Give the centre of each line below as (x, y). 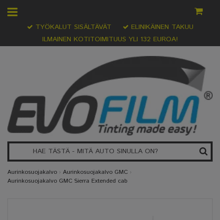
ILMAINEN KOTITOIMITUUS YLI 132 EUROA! (110, 39)
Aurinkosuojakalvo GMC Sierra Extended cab (67, 181)
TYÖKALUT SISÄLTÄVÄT (72, 27)
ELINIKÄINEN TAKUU (161, 27)
